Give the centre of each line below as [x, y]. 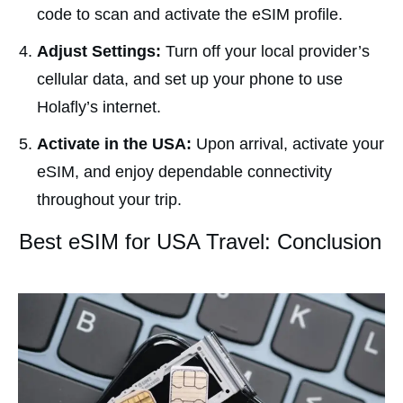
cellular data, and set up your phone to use [190, 79]
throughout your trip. [109, 199]
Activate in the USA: [114, 143]
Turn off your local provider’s [268, 51]
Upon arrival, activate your [288, 143]
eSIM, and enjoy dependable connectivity [184, 171]
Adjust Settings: [101, 51]
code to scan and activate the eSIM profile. [190, 14]
